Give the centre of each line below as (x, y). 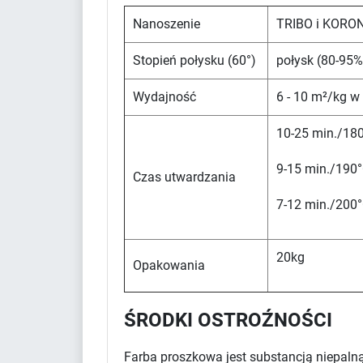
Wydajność (164, 96)
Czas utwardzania (184, 177)
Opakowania (169, 265)
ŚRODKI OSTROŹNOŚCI (228, 320)
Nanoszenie (167, 23)
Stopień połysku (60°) (196, 60)
